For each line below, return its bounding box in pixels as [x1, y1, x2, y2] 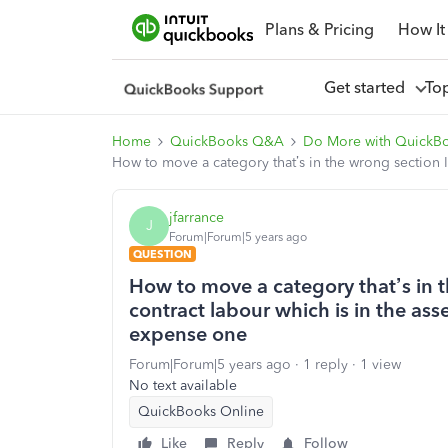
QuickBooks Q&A [170, 133, 284, 150]
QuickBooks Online [138, 403, 264, 420]
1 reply [303, 356, 348, 373]
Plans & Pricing [264, 19, 374, 39]
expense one [129, 322, 247, 346]
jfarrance [169, 208, 224, 226]
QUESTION [133, 247, 192, 261]
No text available [129, 377, 237, 394]
